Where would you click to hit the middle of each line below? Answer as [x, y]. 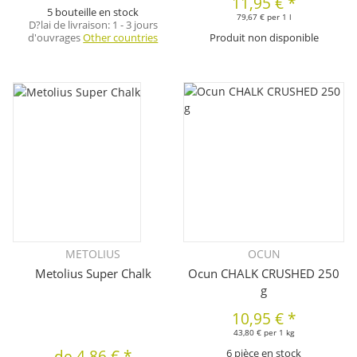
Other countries [121, 37]
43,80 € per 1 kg [264, 333]
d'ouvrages [56, 37]
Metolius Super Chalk [93, 274]
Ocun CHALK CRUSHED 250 [264, 274]
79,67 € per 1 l [264, 16]
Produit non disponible [264, 37]
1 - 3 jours [135, 24]
